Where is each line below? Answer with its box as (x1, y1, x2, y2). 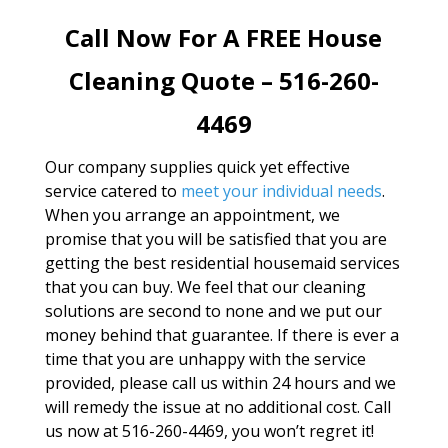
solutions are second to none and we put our (44, 300, 382, 322)
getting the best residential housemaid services (44, 252, 400, 274)
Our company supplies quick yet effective (44, 156, 350, 178)
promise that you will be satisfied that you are (44, 228, 387, 250)
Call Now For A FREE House (65, 21, 383, 54)
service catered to (44, 180, 181, 202)
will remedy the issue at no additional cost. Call (44, 396, 391, 418)
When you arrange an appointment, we (44, 204, 340, 226)
